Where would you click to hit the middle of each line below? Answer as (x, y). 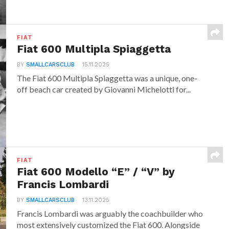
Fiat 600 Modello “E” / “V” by (96, 172)
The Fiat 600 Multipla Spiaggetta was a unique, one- (107, 78)
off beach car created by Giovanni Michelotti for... (104, 89)
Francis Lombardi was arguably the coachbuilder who (110, 213)
